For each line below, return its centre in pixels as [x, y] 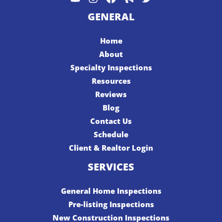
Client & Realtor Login [111, 148]
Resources [111, 81]
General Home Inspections [111, 191]
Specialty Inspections [111, 68]
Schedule [111, 135]
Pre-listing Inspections [111, 204]
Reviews [111, 94]
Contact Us [111, 121]
